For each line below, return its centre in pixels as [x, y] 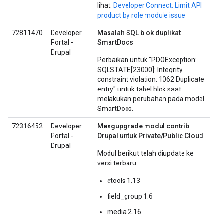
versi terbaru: [118, 163]
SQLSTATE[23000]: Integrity [140, 70]
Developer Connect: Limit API [158, 5]
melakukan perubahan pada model [151, 99]
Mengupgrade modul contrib [143, 126]
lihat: [105, 5]
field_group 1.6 [130, 196]
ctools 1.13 [124, 181]
